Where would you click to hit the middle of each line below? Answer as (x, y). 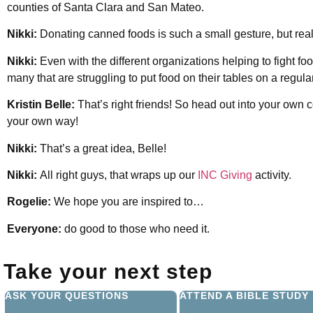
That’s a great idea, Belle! (102, 148)
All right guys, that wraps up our (119, 175)
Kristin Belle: (41, 105)
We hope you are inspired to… (128, 202)
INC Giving (225, 175)
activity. (272, 175)
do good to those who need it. (137, 228)
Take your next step (108, 272)
